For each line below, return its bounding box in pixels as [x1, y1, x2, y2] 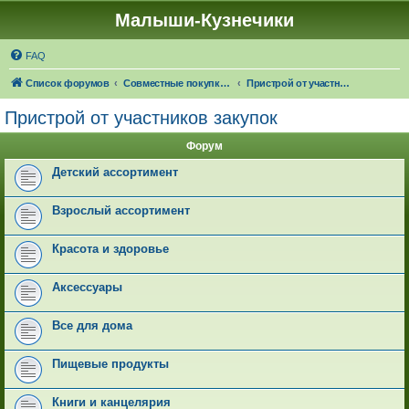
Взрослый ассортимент [52, 204, 190, 217]
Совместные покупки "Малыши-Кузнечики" [219, 78, 230, 89]
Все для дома [52, 319, 132, 332]
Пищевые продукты [52, 357, 169, 371]
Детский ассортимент [52, 165, 178, 179]
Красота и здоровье [52, 242, 169, 256]
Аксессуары [52, 280, 122, 294]
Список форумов [26, 78, 110, 89]
